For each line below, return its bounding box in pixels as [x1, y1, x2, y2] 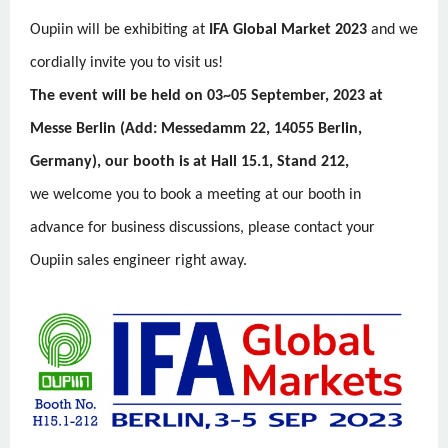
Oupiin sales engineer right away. [30, 252, 247, 269]
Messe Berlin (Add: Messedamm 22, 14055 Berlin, [30, 120, 362, 137]
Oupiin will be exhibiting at [30, 21, 209, 38]
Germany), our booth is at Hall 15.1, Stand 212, [30, 153, 349, 170]
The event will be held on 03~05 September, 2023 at [30, 87, 383, 104]
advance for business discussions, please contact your [30, 219, 375, 236]
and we [367, 21, 418, 38]
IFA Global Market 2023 [209, 21, 367, 38]
